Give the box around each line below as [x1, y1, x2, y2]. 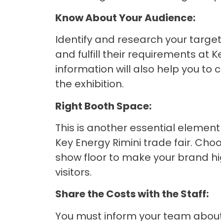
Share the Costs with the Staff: [55, 187, 209, 201]
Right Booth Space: [55, 99, 151, 113]
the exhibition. [55, 77, 124, 91]
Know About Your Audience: [55, 10, 195, 25]
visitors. [55, 165, 92, 179]
